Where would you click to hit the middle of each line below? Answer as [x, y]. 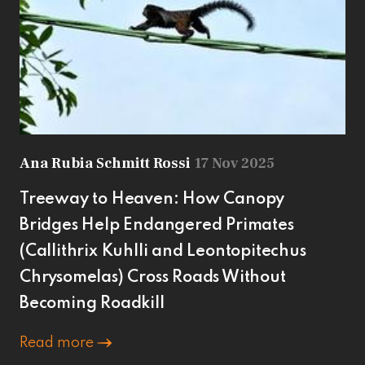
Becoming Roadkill [92, 303]
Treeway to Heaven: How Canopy [152, 199]
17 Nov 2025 [234, 163]
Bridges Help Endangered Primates [157, 225]
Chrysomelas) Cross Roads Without [153, 277]
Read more [58, 343]
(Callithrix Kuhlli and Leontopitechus [163, 251]
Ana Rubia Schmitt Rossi [107, 163]
